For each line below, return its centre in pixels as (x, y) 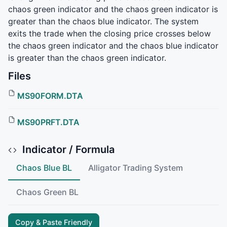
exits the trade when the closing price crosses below (109, 34)
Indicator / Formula (67, 149)
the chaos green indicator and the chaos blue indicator (113, 46)
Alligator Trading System (136, 167)
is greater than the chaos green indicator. (87, 58)
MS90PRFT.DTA (49, 122)
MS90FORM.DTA (50, 96)
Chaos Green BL (47, 192)
